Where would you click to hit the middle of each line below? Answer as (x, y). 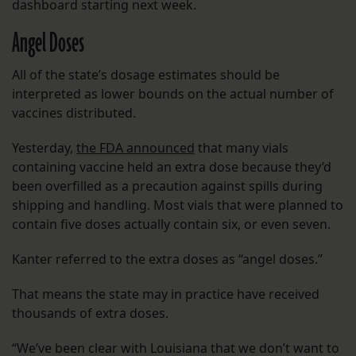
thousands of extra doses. (92, 313)
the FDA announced (135, 148)
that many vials (242, 148)
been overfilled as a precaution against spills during (167, 186)
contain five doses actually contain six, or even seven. (171, 224)
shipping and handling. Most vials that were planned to (178, 205)
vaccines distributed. (74, 113)
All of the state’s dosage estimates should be (146, 75)
